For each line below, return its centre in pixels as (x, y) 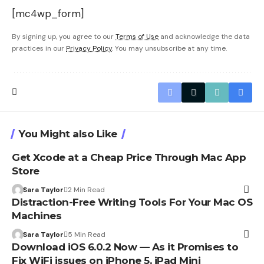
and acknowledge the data (204, 36)
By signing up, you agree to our (64, 36)
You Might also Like (68, 133)
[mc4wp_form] (48, 13)
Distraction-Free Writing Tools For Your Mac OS (132, 202)
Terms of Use (137, 36)
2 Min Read (86, 189)
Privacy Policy (89, 48)
